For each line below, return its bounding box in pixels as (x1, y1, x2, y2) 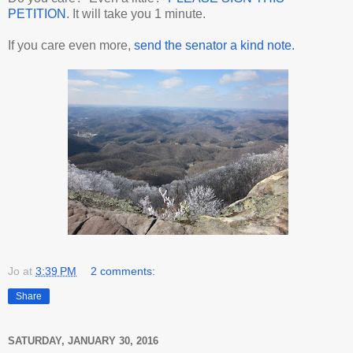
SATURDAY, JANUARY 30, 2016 (8, 335, 158, 347)
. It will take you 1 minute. (66, 6, 206, 20)
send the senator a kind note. (134, 38, 295, 52)
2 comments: (91, 264, 156, 277)
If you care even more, (8, 38, 134, 52)
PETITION (8, 6, 66, 20)
